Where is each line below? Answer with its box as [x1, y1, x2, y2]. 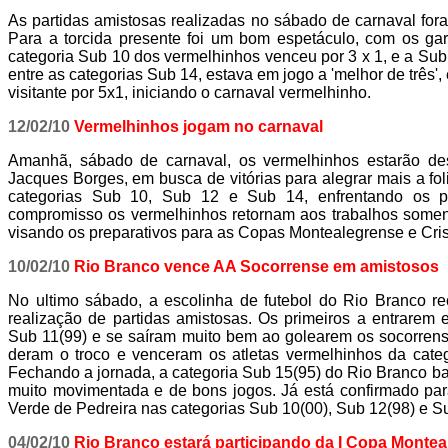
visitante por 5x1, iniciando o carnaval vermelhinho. [8, 84, 371, 101]
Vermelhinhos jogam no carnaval [70, 118, 323, 135]
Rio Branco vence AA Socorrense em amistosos [70, 258, 439, 275]
